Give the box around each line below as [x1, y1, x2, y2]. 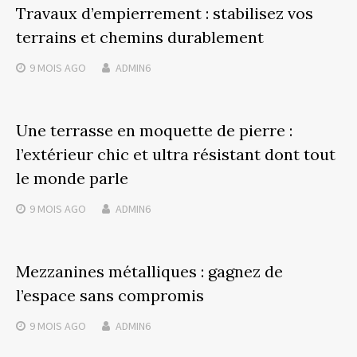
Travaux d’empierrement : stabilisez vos [16, 2, 313, 23]
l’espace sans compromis [16, 284, 204, 305]
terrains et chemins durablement [16, 26, 264, 47]
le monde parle [16, 167, 128, 188]
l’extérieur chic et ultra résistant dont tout [16, 143, 335, 164]
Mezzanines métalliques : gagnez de [16, 261, 283, 281]
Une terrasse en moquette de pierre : [16, 120, 292, 140]
